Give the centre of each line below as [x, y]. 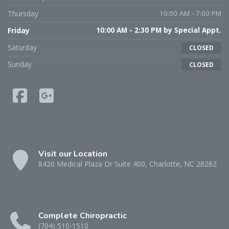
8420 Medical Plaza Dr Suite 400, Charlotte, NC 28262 [128, 164]
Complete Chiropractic [83, 215]
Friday [19, 30]
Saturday [22, 47]
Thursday [23, 13]
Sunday [20, 64]
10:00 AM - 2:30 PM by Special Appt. [159, 30]
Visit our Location [73, 154]
